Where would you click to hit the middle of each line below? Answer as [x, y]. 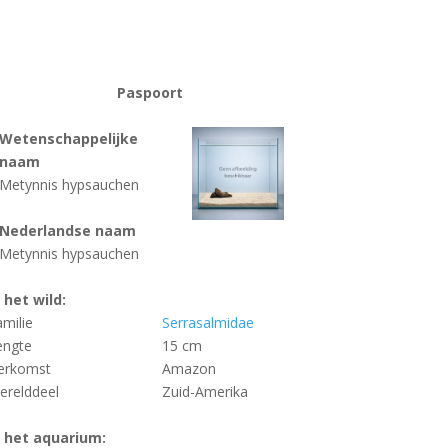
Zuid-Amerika [205, 391]
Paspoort [150, 92]
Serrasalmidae [208, 322]
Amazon [189, 368]
